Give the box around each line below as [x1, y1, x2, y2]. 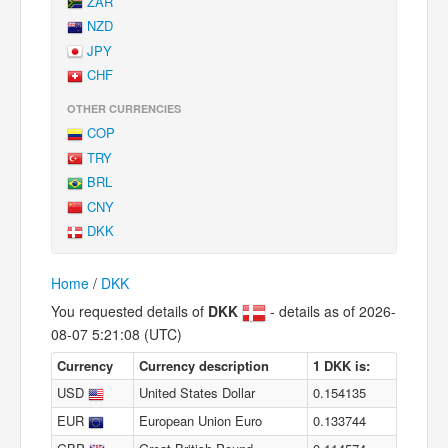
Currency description [139, 355, 269, 375]
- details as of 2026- [266, 300, 396, 321]
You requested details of [51, 300, 208, 321]
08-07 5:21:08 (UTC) [51, 323, 182, 344]
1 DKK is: [313, 355, 370, 375]
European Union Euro [139, 410, 262, 430]
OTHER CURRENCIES [67, 100, 181, 116]
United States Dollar [139, 382, 255, 402]
